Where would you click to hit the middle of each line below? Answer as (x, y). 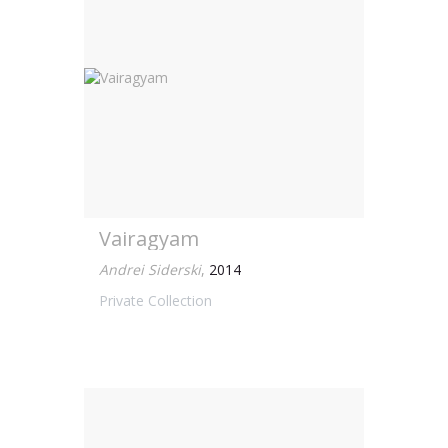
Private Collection (155, 300)
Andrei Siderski (150, 269)
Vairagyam (149, 238)
